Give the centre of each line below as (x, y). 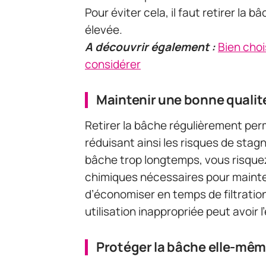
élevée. (104, 30)
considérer (113, 64)
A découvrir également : (150, 47)
